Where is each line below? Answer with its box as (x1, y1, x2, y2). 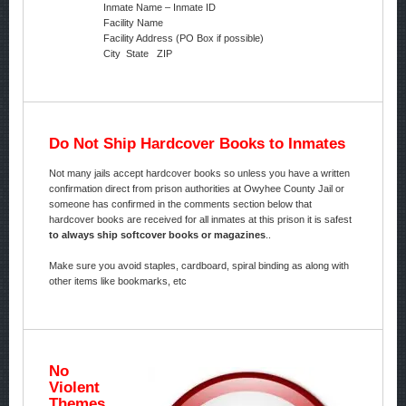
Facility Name (102, 17, 163, 29)
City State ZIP (102, 48, 172, 60)
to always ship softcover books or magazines (48, 229, 266, 241)
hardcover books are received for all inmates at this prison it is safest (48, 214, 352, 226)
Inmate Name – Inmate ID (102, 2, 216, 14)
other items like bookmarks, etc (48, 275, 187, 286)
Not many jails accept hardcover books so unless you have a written (48, 168, 350, 179)
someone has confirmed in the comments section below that (48, 198, 312, 210)
